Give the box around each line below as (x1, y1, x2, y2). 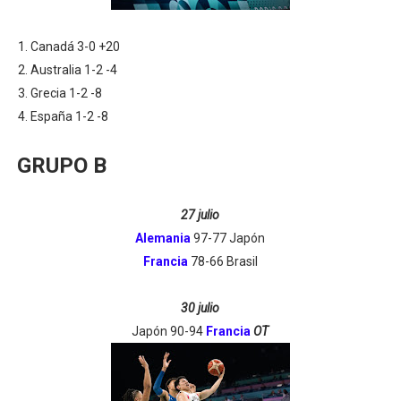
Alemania (135, 231, 192, 245)
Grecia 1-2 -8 (30, 86, 102, 100)
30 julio (181, 301, 220, 315)
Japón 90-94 (132, 324, 207, 338)
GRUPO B (16, 153, 107, 178)
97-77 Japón (191, 231, 266, 245)
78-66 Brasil (187, 254, 258, 269)
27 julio (181, 208, 220, 222)
